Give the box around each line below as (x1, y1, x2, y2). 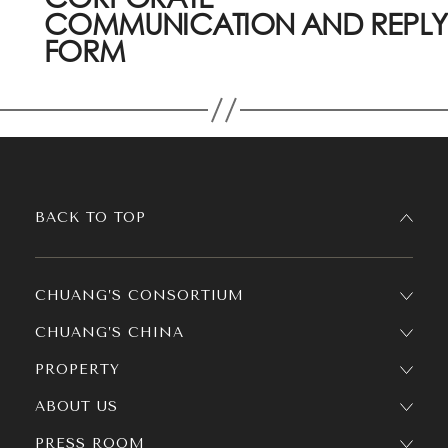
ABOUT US (35, 398, 118, 415)
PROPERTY (35, 361, 120, 378)
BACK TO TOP (35, 209, 146, 226)
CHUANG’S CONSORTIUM (35, 287, 244, 304)
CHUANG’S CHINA (35, 324, 184, 341)
